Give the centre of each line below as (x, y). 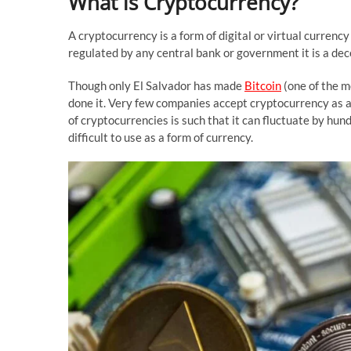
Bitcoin (263, 85)
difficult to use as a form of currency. (161, 137)
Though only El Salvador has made (156, 85)
